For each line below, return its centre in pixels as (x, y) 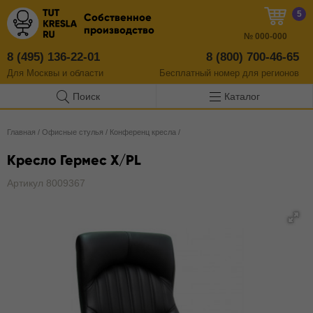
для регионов (269, 73)
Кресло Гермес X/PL (74, 160)
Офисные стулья (73, 132)
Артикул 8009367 (46, 183)
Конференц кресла (143, 132)
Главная (21, 132)
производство (119, 30)
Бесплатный (187, 73)
